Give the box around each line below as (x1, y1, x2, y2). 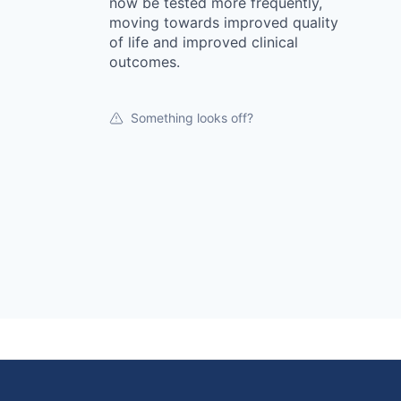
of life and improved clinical (109, 32, 298, 51)
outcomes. (109, 52, 180, 71)
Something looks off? (131, 109, 253, 125)
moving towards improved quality (109, 13, 338, 31)
